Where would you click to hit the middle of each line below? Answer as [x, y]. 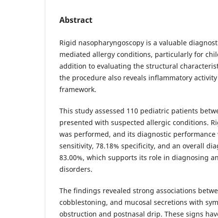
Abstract [76, 20]
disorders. [76, 169]
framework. [78, 89]
